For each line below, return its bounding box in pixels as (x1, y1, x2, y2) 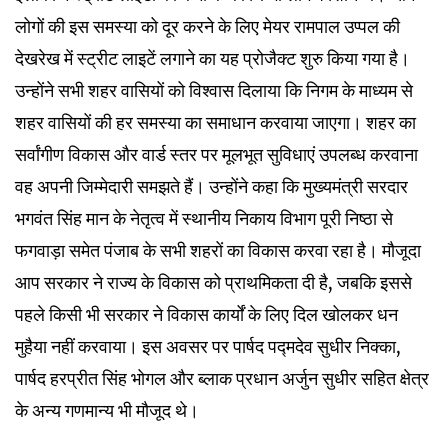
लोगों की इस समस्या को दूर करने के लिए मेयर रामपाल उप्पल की (15, 14, 400, 38)
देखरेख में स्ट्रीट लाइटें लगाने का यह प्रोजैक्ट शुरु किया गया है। (15, 46, 410, 70)
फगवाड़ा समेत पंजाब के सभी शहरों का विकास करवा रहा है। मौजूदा (15, 238, 421, 262)
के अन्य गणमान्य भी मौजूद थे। (15, 398, 199, 422)
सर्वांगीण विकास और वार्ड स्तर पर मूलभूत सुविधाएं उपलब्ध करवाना (15, 142, 418, 166)
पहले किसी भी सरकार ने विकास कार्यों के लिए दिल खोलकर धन (15, 302, 398, 326)
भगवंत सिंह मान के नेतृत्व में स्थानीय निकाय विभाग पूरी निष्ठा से (15, 206, 393, 230)
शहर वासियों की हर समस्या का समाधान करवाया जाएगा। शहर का (15, 110, 416, 134)
